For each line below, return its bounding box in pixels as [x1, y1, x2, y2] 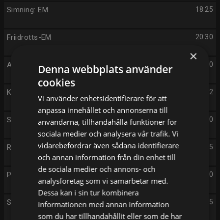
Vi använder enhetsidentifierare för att [38, 93, 167, 103]
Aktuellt [7, 60, 33, 69]
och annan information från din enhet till [38, 152, 176, 162]
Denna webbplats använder [38, 62, 173, 76]
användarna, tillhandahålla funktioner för [38, 117, 177, 127]
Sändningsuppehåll [7, 198, 71, 207]
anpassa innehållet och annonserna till [38, 105, 168, 115]
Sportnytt [7, 115, 39, 124]
